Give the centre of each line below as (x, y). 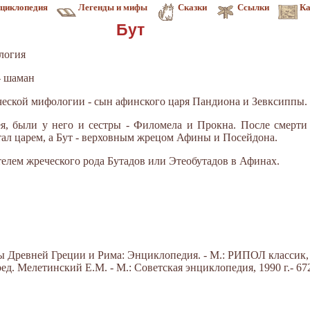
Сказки (192, 7)
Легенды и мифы (113, 7)
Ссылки (253, 7)
